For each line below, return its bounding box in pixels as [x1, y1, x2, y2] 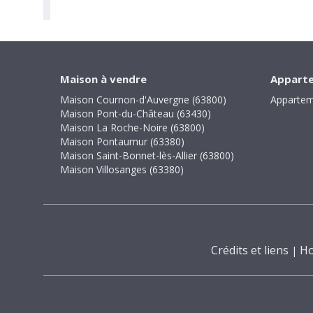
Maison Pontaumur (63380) [60, 135, 184, 148]
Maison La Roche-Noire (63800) [60, 121, 205, 134]
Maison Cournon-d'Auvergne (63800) [60, 93, 226, 106]
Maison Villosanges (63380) [60, 163, 184, 176]
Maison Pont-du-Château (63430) [60, 107, 211, 120]
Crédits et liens [211, 242, 289, 258]
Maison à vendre [60, 72, 147, 86]
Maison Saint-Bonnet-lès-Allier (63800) [60, 149, 234, 162]
